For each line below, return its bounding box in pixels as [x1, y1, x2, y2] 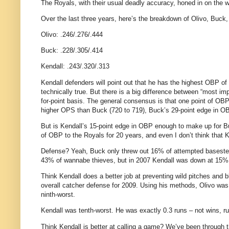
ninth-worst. [41, 191, 75, 199]
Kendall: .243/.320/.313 [41, 62, 109, 71]
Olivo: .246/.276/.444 [41, 31, 103, 38]
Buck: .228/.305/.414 [41, 47, 103, 55]
